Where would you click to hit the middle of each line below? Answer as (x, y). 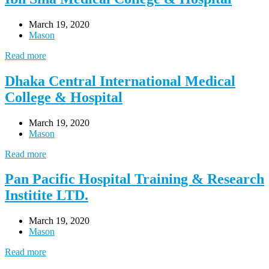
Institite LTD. (47, 195)
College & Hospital (64, 97)
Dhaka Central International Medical (120, 81)
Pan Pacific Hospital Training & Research (134, 179)
